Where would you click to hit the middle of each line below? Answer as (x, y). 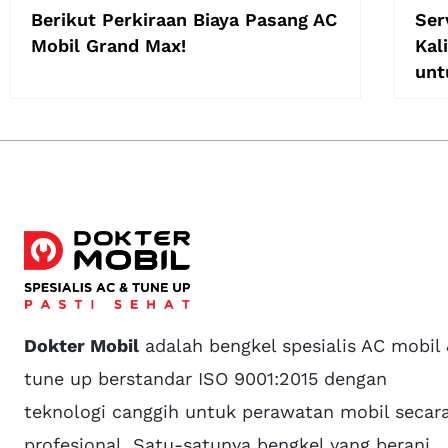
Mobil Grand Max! (108, 45)
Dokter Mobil (82, 346)
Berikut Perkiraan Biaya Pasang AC (184, 19)
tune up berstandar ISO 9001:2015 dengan (206, 379)
